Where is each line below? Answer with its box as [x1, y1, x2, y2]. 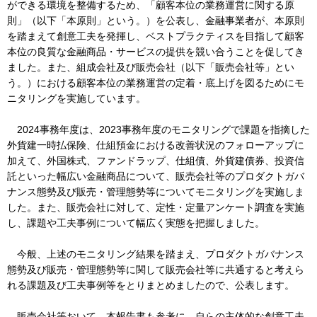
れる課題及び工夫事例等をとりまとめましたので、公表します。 [7, 279, 294, 291]
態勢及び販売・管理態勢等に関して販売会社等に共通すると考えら [7, 264, 304, 275]
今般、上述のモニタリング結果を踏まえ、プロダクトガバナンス [7, 248, 304, 260]
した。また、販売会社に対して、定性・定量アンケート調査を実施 [7, 202, 304, 213]
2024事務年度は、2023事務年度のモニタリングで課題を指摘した [7, 124, 310, 135]
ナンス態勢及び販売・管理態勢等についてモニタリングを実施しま [7, 186, 304, 197]
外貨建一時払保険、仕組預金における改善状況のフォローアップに [7, 139, 304, 151]
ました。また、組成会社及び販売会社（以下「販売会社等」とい [7, 62, 294, 73]
